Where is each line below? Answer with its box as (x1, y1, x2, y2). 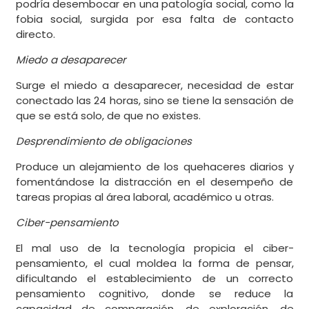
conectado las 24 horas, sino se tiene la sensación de (15, 93, 294, 108)
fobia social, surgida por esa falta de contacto (15, 12, 294, 27)
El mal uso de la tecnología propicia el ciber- (15, 241, 294, 256)
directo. (15, 27, 55, 42)
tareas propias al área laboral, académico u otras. (15, 190, 274, 205)
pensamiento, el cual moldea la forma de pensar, (15, 256, 294, 271)
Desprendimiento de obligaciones (15, 134, 192, 149)
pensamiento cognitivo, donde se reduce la (15, 286, 294, 301)
